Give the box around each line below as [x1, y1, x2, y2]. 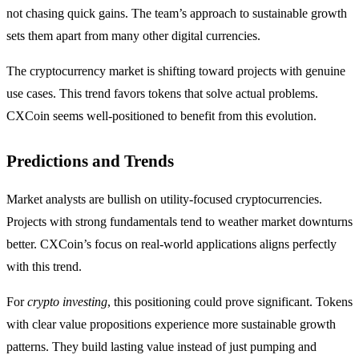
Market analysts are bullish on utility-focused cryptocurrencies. [6, 192, 322, 207]
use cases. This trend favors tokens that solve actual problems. [6, 87, 318, 101]
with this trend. [6, 260, 82, 274]
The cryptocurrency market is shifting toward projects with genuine [6, 64, 345, 79]
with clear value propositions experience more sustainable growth [6, 317, 336, 332]
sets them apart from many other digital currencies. [6, 29, 260, 43]
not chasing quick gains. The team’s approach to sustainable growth [6, 6, 347, 21]
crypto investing [27, 295, 107, 309]
